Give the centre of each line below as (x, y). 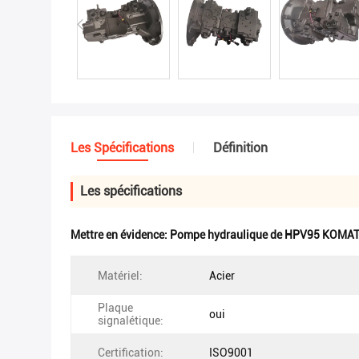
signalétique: (131, 321)
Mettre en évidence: (120, 235)
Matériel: (120, 276)
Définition (240, 148)
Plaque (115, 308)
